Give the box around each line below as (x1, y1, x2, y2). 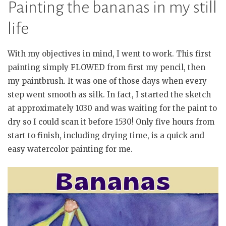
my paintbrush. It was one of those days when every (8, 76, 207, 86)
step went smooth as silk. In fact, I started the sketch (8, 89, 211, 99)
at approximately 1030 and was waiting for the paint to (8, 103, 217, 113)
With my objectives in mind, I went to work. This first (8, 48, 211, 59)
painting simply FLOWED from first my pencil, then (8, 62, 205, 72)
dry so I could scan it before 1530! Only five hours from (8, 117, 214, 127)
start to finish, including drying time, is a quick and (8, 130, 204, 140)
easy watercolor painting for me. (8, 144, 133, 154)
